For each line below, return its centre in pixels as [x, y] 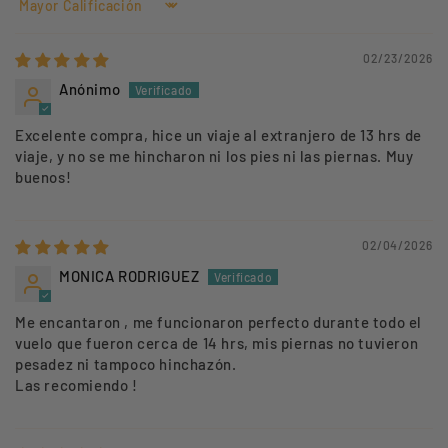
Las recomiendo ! [76, 384]
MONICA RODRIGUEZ [129, 275]
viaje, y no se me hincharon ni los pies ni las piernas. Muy [214, 155]
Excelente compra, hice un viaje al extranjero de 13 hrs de [218, 134]
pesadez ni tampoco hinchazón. [126, 363]
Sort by [40, 13]
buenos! [43, 176]
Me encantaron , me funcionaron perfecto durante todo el [219, 321]
